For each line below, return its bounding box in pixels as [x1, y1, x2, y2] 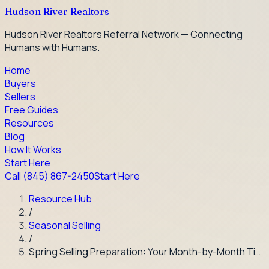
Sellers [5, 90, 35, 103]
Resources [5, 116, 54, 130]
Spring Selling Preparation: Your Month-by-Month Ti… [29, 245, 261, 258]
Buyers [5, 77, 36, 90]
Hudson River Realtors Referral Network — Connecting [5, 28, 243, 41]
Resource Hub [29, 192, 92, 205]
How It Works [5, 143, 61, 156]
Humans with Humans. [5, 41, 100, 54]
